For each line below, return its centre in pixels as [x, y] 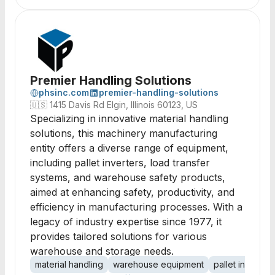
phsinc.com [64, 92]
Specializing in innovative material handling [129, 118]
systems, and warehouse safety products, [128, 177]
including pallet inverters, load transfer [120, 163]
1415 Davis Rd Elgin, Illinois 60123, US [124, 105]
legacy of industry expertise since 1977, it [126, 222]
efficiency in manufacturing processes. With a [136, 207]
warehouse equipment [158, 264]
